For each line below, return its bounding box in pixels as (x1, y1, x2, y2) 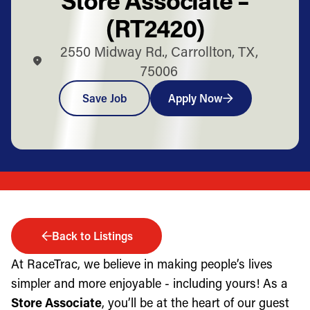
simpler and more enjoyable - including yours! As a (11, 274, 288, 291)
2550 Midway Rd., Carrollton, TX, (60, 42, 258, 60)
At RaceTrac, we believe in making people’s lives (11, 255, 273, 272)
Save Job (82, 90, 127, 105)
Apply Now (167, 90, 223, 105)
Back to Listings (51, 228, 133, 243)
